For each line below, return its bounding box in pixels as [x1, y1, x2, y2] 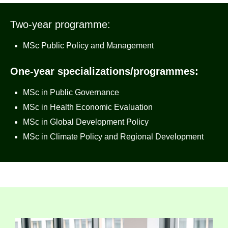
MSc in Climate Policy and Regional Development [23, 132, 204, 141]
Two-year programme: [10, 19, 110, 30]
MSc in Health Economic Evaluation [23, 103, 153, 111]
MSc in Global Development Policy [23, 118, 149, 126]
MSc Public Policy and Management [23, 41, 154, 50]
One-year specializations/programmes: [10, 66, 198, 77]
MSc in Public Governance [23, 88, 119, 97]
